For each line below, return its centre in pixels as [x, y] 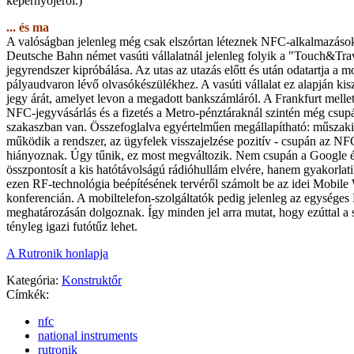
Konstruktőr [92, 280]
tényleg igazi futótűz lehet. [72, 226]
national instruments [88, 335]
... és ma [28, 27]
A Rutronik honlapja [57, 253]
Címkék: [28, 294]
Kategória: [32, 280]
